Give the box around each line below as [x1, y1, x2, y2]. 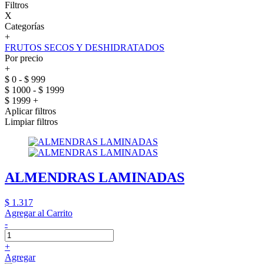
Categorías [5, 21, 44, 31]
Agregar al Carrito [5, 207, 72, 218]
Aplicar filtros [5, 105, 56, 116]
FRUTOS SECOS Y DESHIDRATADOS [5, 42, 164, 52]
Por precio [5, 52, 43, 63]
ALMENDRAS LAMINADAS [5, 169, 184, 185]
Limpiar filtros [5, 116, 58, 127]
